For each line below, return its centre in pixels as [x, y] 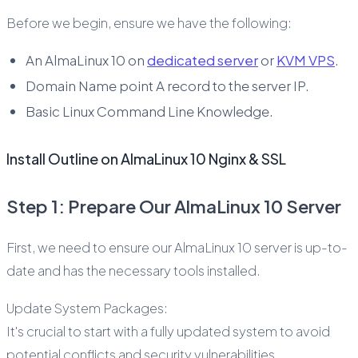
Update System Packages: [87, 308]
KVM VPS [306, 60]
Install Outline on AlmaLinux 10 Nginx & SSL [146, 159]
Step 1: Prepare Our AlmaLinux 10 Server [174, 207]
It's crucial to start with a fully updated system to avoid [168, 331]
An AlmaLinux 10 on [86, 60]
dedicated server [203, 60]
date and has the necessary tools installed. [133, 270]
